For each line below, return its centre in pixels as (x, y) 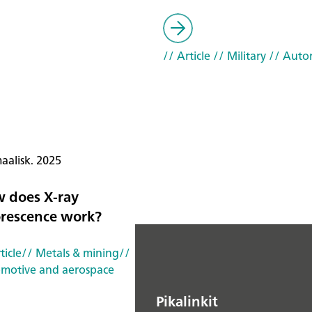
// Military (238, 56)
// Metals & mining (70, 253)
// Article (187, 56)
